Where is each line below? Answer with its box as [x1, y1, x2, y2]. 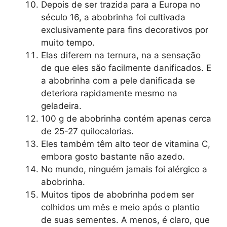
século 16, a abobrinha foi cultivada [41, 12, 185, 22]
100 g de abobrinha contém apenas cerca [41, 113, 211, 124]
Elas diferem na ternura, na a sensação [41, 50, 201, 60]
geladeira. [41, 100, 82, 111]
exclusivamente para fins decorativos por [41, 24, 208, 35]
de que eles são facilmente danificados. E [41, 62, 211, 73]
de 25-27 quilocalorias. [41, 126, 134, 136]
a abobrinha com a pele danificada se [41, 75, 195, 86]
